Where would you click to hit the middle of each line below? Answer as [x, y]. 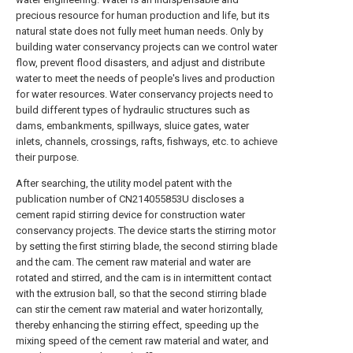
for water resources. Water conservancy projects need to [145, 94]
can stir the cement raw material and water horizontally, [139, 309]
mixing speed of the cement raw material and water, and [142, 341]
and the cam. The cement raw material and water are [133, 262]
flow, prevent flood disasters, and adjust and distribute [140, 63]
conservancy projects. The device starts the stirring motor [146, 230]
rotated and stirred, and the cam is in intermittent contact [144, 278]
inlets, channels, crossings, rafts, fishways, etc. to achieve [147, 141]
